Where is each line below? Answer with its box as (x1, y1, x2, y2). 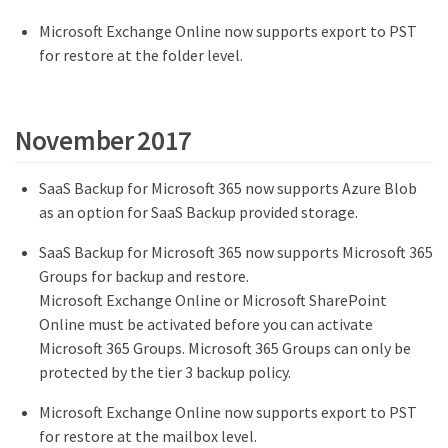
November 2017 (15, 123, 193, 158)
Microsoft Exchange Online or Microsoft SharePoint (39, 290, 387, 311)
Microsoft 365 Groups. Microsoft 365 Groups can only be (39, 338, 411, 359)
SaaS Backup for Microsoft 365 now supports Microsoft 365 (39, 242, 433, 263)
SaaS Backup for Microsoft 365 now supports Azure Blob (39, 178, 417, 199)
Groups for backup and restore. (39, 266, 249, 287)
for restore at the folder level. (39, 44, 243, 65)
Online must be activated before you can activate (39, 314, 373, 335)
